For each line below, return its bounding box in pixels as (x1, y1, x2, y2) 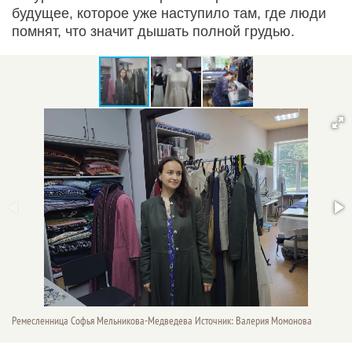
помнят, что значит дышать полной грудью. (12, 23, 295, 39)
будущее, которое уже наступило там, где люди (12, 5, 326, 21)
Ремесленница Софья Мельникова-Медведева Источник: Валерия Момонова (12, 313, 312, 328)
